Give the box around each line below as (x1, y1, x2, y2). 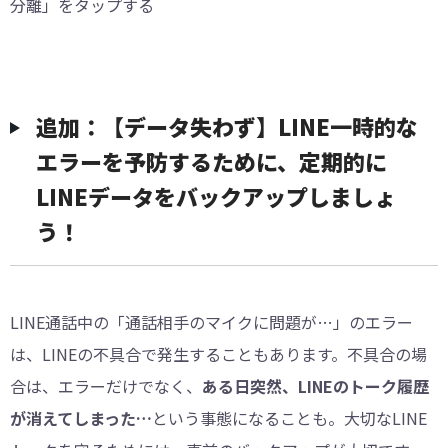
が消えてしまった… (10, 405, 152, 430)
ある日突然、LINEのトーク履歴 (202, 373, 429, 398)
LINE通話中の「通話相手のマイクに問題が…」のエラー (10, 309, 413, 334)
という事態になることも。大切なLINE (152, 405, 427, 430)
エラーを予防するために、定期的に (36, 144, 387, 177)
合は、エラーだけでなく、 (10, 373, 202, 398)
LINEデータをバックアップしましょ (36, 179, 396, 212)
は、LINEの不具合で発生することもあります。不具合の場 (10, 341, 427, 366)
